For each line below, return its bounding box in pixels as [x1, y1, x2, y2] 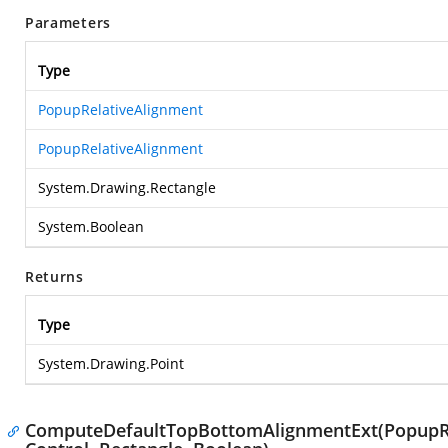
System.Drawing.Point [38, 354, 184, 373]
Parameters [25, 13, 111, 32]
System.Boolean [38, 217, 144, 236]
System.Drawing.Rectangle [38, 178, 216, 197]
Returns [25, 267, 84, 286]
